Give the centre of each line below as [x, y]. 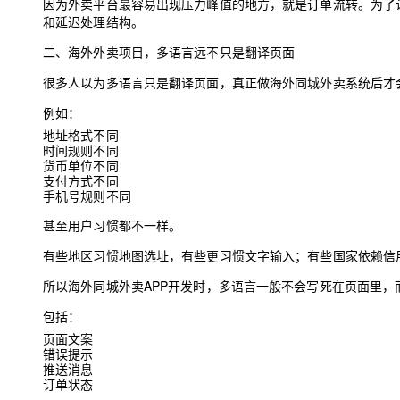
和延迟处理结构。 [93, 21]
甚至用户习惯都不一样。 [112, 225]
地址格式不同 [81, 135]
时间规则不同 [81, 150]
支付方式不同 [81, 180]
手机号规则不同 [87, 196]
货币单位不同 [81, 165]
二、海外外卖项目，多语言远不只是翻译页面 [169, 52]
